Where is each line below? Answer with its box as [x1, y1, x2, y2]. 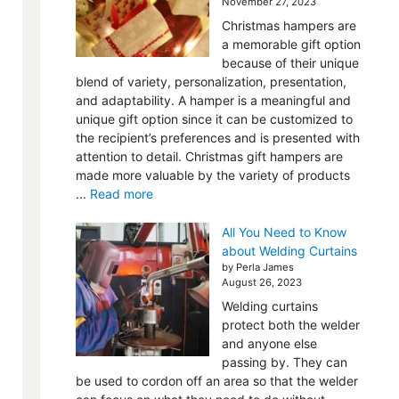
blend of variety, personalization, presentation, [75, 74, 346, 89]
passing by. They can [221, 354, 347, 370]
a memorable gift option [221, 37, 361, 52]
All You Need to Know [221, 224, 346, 240]
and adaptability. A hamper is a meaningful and [75, 93, 351, 108]
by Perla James [221, 261, 294, 273]
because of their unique [221, 55, 359, 70]
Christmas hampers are [221, 18, 356, 33]
